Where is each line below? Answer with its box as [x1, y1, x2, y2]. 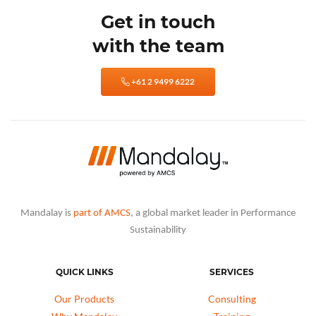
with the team [92, 35, 224, 57]
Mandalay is [20, 208, 73, 219]
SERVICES [209, 267, 254, 278]
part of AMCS [73, 208, 130, 219]
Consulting [207, 292, 256, 305]
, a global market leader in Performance [130, 208, 296, 219]
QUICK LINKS [55, 267, 114, 278]
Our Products [54, 292, 114, 305]
